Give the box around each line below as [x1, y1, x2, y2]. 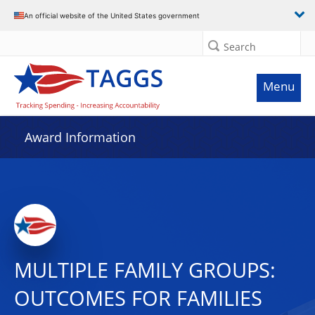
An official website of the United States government [24, 11, 200, 20]
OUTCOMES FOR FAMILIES [14, 284, 262, 312]
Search [224, 40, 256, 53]
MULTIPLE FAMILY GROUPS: [14, 256, 276, 284]
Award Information [25, 129, 136, 146]
